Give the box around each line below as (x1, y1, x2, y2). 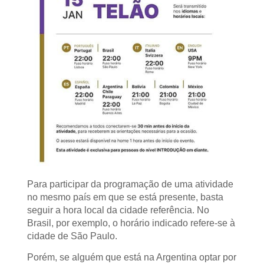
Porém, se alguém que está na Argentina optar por (27, 252, 237, 263)
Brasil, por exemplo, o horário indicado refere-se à (27, 217, 236, 228)
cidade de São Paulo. (27, 230, 118, 241)
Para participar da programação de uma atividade (27, 179, 234, 189)
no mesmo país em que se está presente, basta (27, 192, 224, 202)
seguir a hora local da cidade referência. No (27, 204, 210, 215)
